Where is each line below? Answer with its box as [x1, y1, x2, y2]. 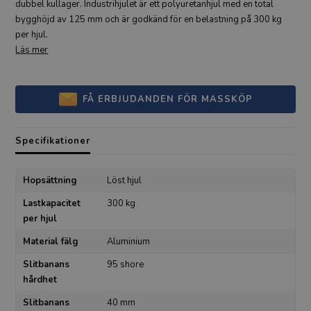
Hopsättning [23, 174, 78, 187]
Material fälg [23, 235, 79, 249]
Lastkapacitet [23, 197, 81, 210]
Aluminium [106, 235, 150, 249]
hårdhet [23, 274, 58, 287]
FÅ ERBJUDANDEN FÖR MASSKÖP [82, 93, 253, 106]
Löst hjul [106, 174, 142, 187]
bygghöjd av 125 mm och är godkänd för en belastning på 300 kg [15, 13, 283, 26]
